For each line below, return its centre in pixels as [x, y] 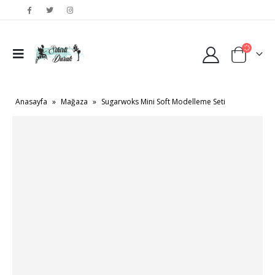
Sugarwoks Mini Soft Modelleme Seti [163, 102]
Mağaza [74, 102]
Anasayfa [31, 102]
